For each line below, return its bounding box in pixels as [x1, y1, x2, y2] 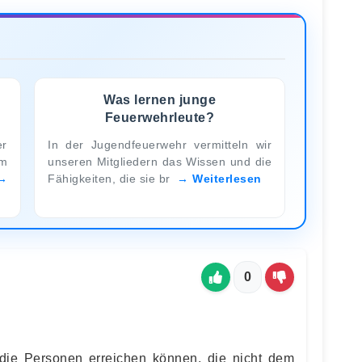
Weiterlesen [192, 171, 262, 185]
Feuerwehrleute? [104, 110, 215, 124]
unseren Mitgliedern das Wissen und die [48, 154, 271, 168]
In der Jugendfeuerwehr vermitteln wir [48, 137, 271, 151]
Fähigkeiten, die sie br [48, 171, 174, 185]
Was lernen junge [103, 92, 216, 107]
